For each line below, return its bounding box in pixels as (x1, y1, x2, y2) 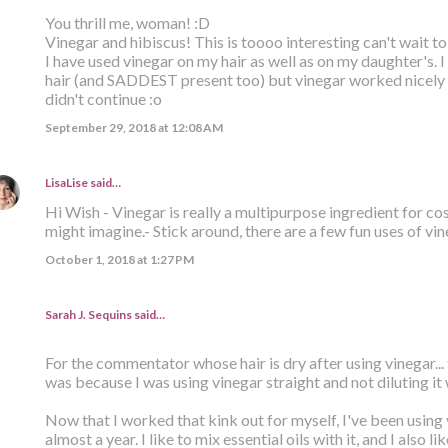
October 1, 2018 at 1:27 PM (44, 251, 194, 267)
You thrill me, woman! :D (44, 12, 210, 32)
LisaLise (44, 174, 88, 190)
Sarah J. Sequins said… (44, 306, 165, 322)
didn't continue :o (44, 88, 162, 108)
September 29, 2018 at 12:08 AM (44, 119, 223, 135)
